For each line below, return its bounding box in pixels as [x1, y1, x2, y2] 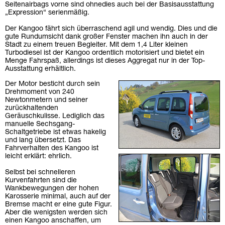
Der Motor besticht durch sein [5, 81, 100, 88]
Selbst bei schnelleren [5, 169, 75, 176]
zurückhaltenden [5, 105, 58, 112]
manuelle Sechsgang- [5, 121, 75, 128]
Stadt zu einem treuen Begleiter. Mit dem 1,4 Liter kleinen [5, 42, 188, 49]
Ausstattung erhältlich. [5, 66, 76, 73]
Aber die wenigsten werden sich [5, 209, 107, 216]
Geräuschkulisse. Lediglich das [5, 113, 104, 120]
